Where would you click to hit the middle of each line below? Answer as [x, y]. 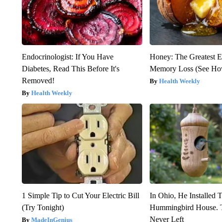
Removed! [38, 81]
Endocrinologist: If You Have [67, 57]
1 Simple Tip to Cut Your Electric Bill [80, 196]
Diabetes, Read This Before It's [70, 69]
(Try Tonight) [43, 208]
